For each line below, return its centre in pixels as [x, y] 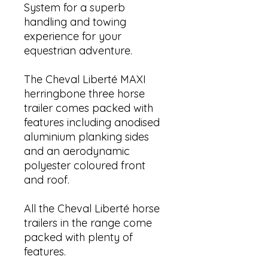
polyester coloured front [85, 166]
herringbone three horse [84, 94]
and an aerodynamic [77, 151]
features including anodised [92, 123]
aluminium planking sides [86, 137]
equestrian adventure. [78, 51]
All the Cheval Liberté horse [92, 209]
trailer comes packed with [89, 108]
